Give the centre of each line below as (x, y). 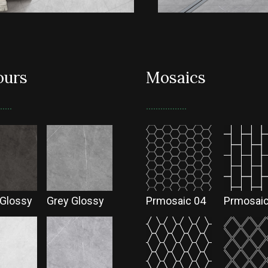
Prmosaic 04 (176, 200)
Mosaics (176, 77)
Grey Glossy (75, 200)
